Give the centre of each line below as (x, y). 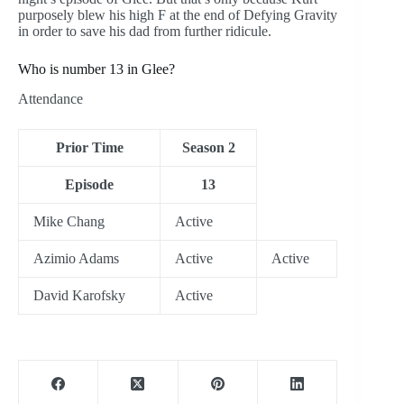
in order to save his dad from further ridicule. (145, 32)
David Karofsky (79, 296)
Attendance (50, 99)
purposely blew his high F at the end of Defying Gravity (178, 15)
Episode (89, 185)
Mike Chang (69, 222)
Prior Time (89, 148)
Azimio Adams (76, 259)
